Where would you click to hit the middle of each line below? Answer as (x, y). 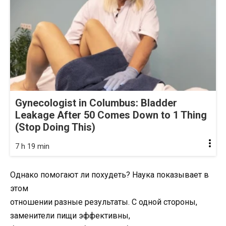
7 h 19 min (32, 146)
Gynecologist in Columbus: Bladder (96, 103)
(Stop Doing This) (55, 127)
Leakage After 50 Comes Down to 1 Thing (111, 115)
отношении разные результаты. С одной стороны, (104, 202)
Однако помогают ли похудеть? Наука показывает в (109, 175)
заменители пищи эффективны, (70, 215)
